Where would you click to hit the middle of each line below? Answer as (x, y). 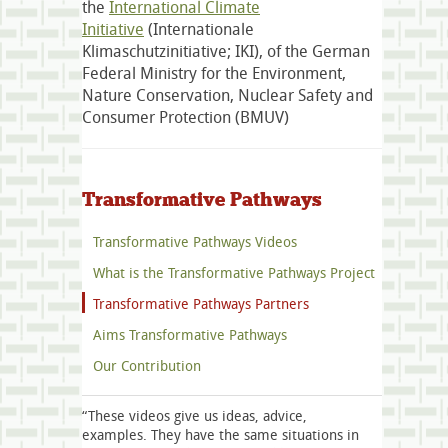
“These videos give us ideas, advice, (194, 415)
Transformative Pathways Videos (195, 241)
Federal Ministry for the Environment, (214, 73)
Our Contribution (147, 365)
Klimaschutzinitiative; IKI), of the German (226, 51)
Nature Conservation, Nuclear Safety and (227, 95)
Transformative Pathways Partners (201, 303)
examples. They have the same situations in (220, 434)
